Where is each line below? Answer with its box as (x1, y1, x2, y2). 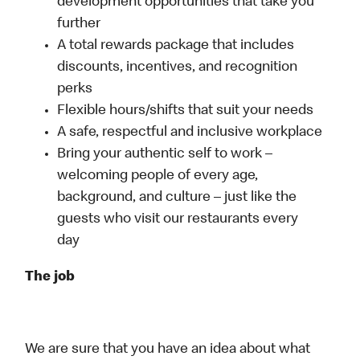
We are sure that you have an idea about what (25, 342, 311, 358)
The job (25, 270, 76, 285)
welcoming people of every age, (57, 169, 259, 184)
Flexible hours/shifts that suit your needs (57, 104, 314, 119)
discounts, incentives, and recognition (57, 60, 298, 76)
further (57, 17, 101, 32)
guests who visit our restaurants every (57, 212, 299, 227)
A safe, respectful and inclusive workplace (57, 125, 323, 141)
